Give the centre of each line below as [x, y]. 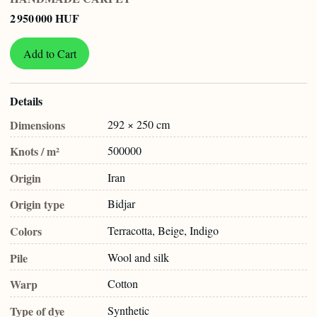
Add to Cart [50, 53]
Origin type [37, 204]
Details [26, 101]
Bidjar [121, 204]
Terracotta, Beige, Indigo [163, 230]
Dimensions [38, 125]
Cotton [123, 284]
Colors [26, 231]
